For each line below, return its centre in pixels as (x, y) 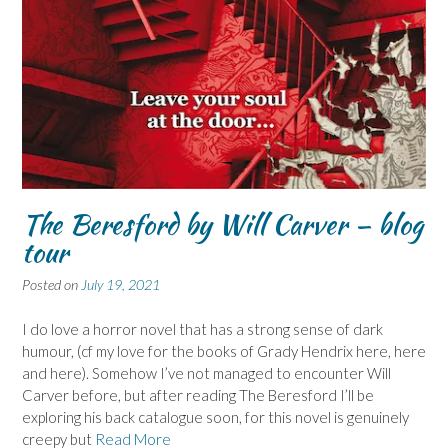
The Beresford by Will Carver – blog (222, 224)
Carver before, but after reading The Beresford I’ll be (198, 394)
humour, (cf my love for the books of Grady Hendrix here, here (224, 350)
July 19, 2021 (120, 285)
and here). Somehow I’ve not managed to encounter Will (206, 372)
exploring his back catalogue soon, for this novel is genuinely (215, 416)
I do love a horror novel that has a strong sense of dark (202, 328)
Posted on (51, 285)
